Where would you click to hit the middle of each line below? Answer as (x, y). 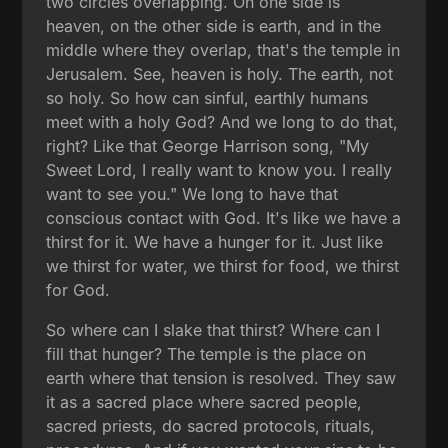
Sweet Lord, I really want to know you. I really (219, 169)
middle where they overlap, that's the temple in (223, 49)
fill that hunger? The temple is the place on (206, 353)
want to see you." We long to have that (192, 193)
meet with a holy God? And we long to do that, (222, 121)
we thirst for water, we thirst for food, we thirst (223, 265)
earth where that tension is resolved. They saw (221, 377)
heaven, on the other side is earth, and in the (214, 25)
